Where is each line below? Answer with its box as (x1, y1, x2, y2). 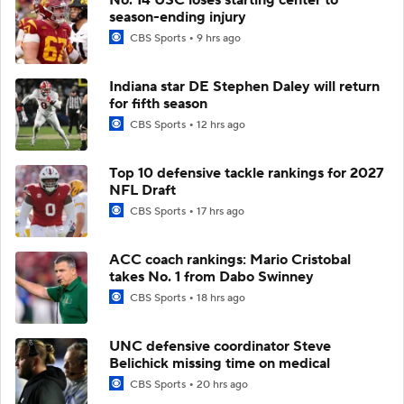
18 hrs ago (197, 290, 245, 305)
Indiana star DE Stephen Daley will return (109, 77, 380, 96)
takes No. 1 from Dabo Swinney (109, 267, 314, 286)
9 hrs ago (197, 31, 241, 45)
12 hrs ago (197, 117, 245, 132)
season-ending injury (109, 7, 246, 26)
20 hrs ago (197, 377, 248, 391)
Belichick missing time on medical (109, 353, 330, 372)
